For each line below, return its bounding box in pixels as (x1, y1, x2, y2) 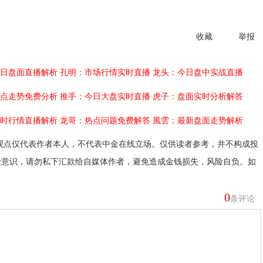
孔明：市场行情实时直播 (60, 68, 150, 77)
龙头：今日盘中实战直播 (153, 68, 243, 77)
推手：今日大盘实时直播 (60, 92, 150, 101)
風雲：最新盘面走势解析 (153, 116, 243, 125)
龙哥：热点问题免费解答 (60, 116, 150, 125)
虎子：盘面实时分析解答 (153, 92, 243, 101)
